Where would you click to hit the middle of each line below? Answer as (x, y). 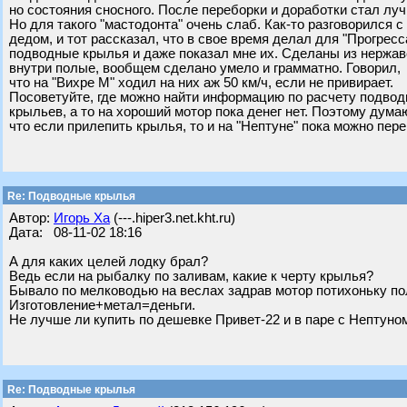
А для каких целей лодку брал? (109, 262)
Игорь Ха (82, 218)
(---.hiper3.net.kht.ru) (173, 218)
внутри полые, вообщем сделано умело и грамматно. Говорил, (205, 68)
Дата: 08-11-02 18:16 (75, 233)
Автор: (31, 218)
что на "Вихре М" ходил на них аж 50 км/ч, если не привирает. (201, 83)
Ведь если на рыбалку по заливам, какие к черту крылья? (191, 276)
